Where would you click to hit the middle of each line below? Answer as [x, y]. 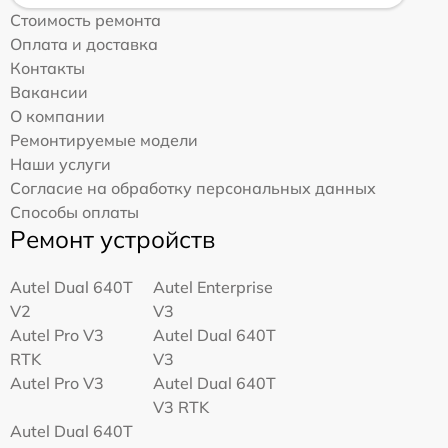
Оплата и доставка [84, 44]
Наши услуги [60, 164]
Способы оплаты [74, 212]
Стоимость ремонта [85, 20]
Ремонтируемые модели [104, 140]
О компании [57, 116]
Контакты [47, 68]
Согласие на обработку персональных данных [193, 188]
